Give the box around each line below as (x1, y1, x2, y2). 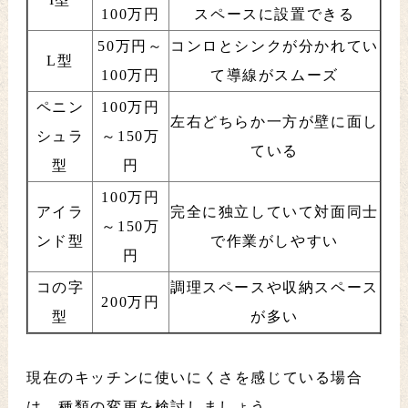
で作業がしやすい (210, 233, 339, 250)
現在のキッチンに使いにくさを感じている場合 (25, 370, 363, 386)
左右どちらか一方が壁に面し (170, 114, 379, 130)
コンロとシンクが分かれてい (170, 38, 379, 55)
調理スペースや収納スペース (170, 280, 379, 296)
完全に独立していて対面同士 (170, 204, 379, 220)
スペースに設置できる (194, 6, 355, 23)
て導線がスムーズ (210, 67, 339, 84)
